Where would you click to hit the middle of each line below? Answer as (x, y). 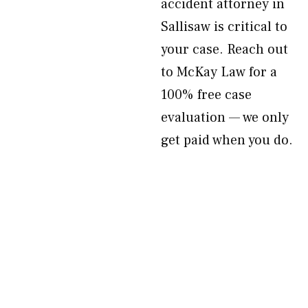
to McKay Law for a (219, 72)
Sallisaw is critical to (224, 27)
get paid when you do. (227, 140)
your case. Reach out (224, 49)
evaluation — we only (225, 118)
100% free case (206, 95)
